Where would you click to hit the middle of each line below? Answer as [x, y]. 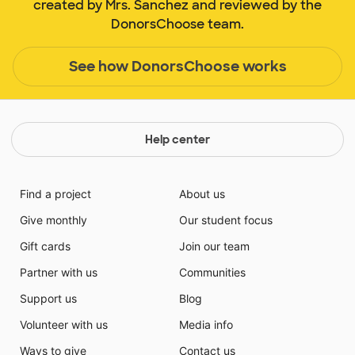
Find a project [55, 194]
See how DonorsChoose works [177, 66]
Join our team [214, 246]
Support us [48, 299]
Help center [177, 140]
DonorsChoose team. [177, 25]
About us [202, 194]
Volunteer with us [63, 325]
